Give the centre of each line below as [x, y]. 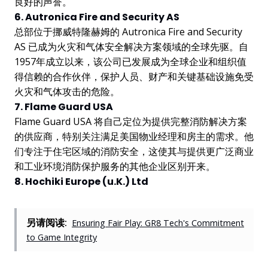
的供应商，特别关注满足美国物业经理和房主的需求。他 [134, 136]
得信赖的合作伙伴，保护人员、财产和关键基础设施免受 [134, 76]
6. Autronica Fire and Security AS [97, 17]
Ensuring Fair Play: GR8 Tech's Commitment [158, 223]
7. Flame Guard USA [64, 106]
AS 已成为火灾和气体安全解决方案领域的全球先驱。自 [131, 46]
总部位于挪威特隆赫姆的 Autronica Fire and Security [128, 31]
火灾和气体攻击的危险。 [67, 91]
